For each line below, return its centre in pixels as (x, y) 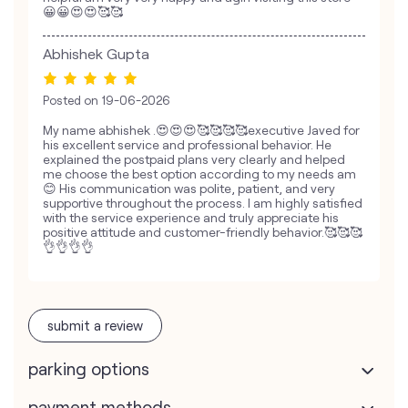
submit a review (95, 326)
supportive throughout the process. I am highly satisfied (203, 203)
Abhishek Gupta (96, 54)
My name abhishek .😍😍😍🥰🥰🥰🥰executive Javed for (201, 130)
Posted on (71, 101)
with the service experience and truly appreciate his (191, 218)
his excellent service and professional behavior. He (187, 145)
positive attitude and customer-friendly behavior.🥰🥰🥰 (203, 232)
